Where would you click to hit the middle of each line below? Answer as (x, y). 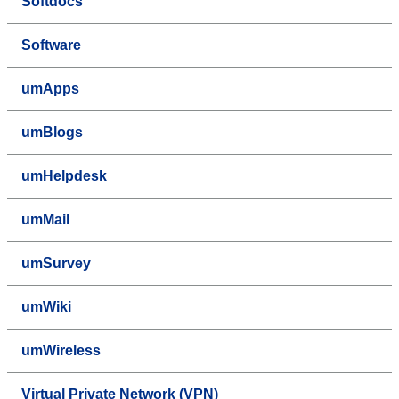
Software (51, 45)
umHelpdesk (64, 175)
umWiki (46, 306)
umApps (50, 88)
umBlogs (52, 132)
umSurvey (56, 263)
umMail (45, 219)
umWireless (61, 350)
